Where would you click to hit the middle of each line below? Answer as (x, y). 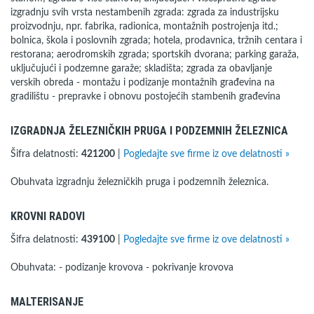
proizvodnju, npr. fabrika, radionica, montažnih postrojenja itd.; (144, 27)
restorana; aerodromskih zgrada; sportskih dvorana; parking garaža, (155, 55)
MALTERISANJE (47, 302)
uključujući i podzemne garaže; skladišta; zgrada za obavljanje (141, 69)
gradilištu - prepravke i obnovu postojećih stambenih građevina (145, 97)
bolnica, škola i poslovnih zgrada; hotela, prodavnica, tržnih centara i (156, 41)
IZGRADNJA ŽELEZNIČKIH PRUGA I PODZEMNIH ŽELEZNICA (149, 131)
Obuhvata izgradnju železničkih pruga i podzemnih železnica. (139, 182)
